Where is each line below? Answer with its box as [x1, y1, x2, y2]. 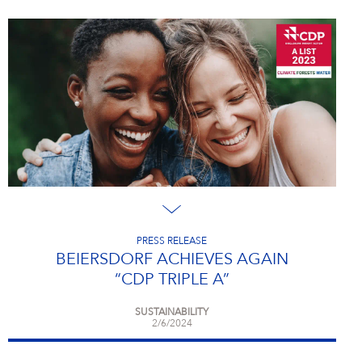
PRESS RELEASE [137, 237, 208, 246]
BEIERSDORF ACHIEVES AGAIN [55, 252, 288, 268]
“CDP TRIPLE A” [114, 272, 229, 288]
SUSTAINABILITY [135, 308, 209, 318]
